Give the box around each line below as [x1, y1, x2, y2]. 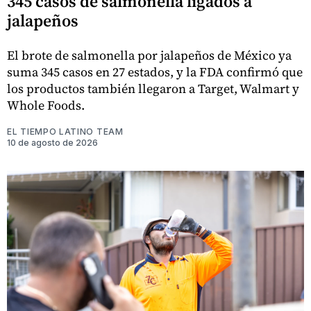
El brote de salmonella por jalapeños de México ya [7, 47, 292, 65]
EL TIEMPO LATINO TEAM [7, 126, 124, 137]
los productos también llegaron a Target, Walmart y [7, 80, 299, 98]
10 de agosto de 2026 [7, 137, 98, 149]
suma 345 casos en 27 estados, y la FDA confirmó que [7, 63, 303, 81]
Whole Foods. [7, 96, 85, 115]
